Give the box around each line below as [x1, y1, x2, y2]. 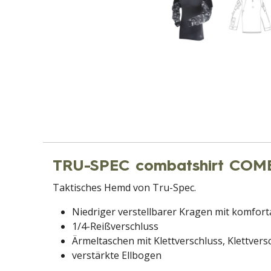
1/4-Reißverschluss [72, 219, 158, 233]
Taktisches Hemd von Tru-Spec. [53, 180, 196, 194]
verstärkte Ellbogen [72, 248, 162, 262]
